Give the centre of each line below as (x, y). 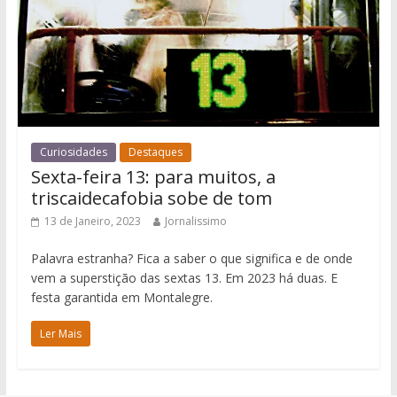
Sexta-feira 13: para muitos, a (153, 176)
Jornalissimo (195, 221)
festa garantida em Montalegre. (121, 297)
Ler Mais (60, 333)
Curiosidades (73, 152)
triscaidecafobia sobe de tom (151, 198)
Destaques (155, 152)
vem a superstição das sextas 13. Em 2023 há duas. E (184, 277)
